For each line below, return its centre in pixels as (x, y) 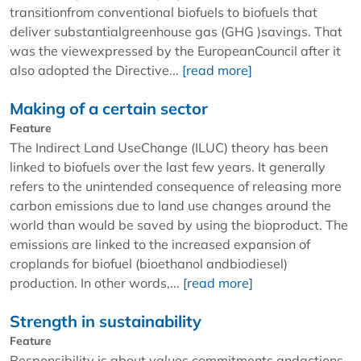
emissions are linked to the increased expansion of (160, 244)
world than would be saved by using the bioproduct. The (179, 224)
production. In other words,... (96, 282)
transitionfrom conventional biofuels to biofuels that (164, 12)
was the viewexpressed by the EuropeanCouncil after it (175, 50)
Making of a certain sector (109, 108)
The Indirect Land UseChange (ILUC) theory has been (169, 147)
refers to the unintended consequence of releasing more (176, 186)
